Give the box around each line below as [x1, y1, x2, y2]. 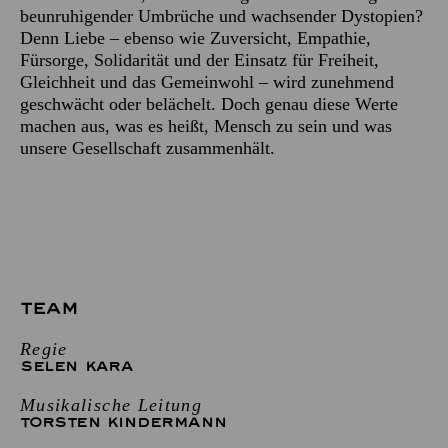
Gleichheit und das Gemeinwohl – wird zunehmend [20, 71, 394, 92]
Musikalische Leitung [20, 394, 203, 415]
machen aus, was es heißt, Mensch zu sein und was [20, 115, 392, 136]
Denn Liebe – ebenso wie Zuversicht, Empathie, [20, 27, 371, 48]
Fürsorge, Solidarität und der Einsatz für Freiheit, [20, 49, 379, 70]
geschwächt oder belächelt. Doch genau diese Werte [20, 93, 398, 114]
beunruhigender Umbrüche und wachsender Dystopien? [20, 5, 423, 26]
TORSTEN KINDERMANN [20, 413, 227, 431]
